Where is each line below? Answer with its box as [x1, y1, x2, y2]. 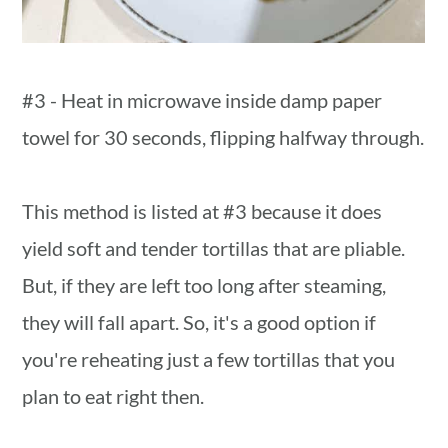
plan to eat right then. [22, 384, 205, 409]
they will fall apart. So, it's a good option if [22, 310, 377, 335]
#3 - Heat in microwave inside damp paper [22, 88, 383, 113]
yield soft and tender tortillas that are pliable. [22, 236, 406, 261]
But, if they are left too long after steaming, [22, 273, 387, 298]
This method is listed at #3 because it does [22, 199, 383, 224]
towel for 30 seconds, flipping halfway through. [22, 125, 425, 150]
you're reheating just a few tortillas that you [22, 347, 396, 372]
